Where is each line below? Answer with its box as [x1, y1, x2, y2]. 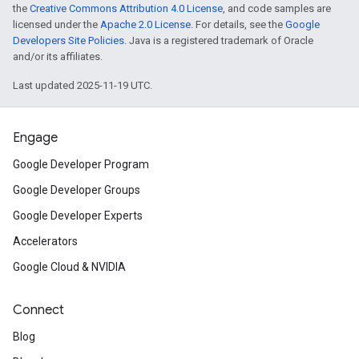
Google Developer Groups [13, 184, 140, 196]
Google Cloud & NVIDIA [13, 260, 126, 273]
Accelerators [13, 235, 78, 248]
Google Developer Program [13, 158, 149, 171]
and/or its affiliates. [13, 50, 103, 63]
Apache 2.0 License [100, 18, 191, 30]
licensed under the [13, 18, 100, 30]
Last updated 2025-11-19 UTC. [13, 79, 152, 91]
